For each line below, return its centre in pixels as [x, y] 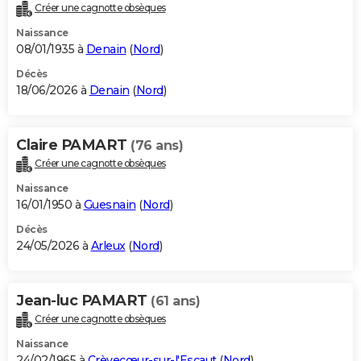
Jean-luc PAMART [83, 301]
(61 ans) [175, 301]
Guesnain [110, 205]
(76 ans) [157, 146]
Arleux [108, 246]
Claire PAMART [73, 145]
